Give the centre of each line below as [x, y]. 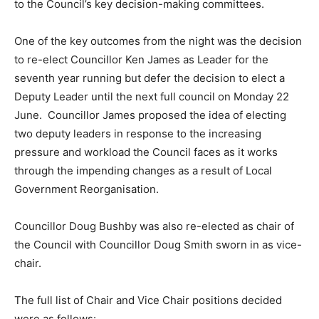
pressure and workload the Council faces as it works [146, 152]
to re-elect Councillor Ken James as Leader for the [141, 60]
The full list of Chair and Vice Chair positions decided [148, 300]
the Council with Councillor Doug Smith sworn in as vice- [158, 245]
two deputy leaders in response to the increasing [138, 134]
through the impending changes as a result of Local [143, 171]
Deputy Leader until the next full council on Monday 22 [152, 97]
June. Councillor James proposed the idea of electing [150, 115]
